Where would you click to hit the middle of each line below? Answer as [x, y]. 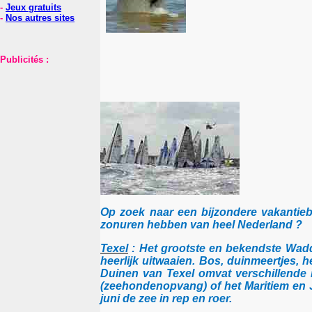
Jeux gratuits [33, 7]
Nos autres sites [40, 18]
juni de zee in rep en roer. [166, 298]
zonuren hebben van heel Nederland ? [201, 224]
